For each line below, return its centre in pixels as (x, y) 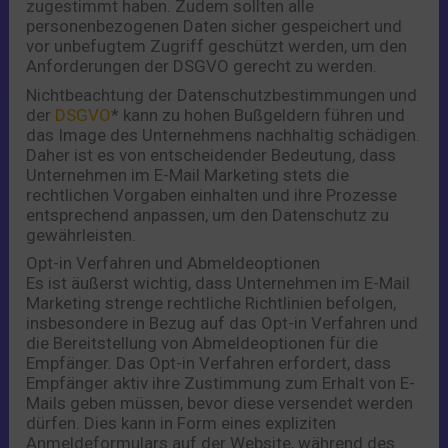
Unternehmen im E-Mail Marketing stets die (188, 174)
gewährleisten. (81, 234)
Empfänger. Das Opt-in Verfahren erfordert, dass (209, 363)
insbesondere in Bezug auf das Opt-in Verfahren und (222, 323)
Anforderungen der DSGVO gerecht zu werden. (202, 66)
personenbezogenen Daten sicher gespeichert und (214, 26)
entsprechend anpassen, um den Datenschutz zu (208, 214)
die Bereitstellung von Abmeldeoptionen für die (202, 343)
